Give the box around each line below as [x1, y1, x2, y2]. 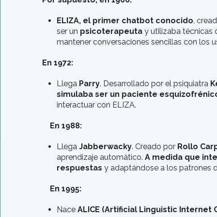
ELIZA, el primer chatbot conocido [57, 16, 193, 26]
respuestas [57, 163, 102, 173]
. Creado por [132, 142, 177, 152]
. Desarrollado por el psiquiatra [100, 79, 210, 89]
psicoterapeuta [80, 27, 142, 36]
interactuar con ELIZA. [57, 100, 136, 110]
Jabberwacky [79, 142, 132, 152]
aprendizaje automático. [57, 153, 145, 162]
